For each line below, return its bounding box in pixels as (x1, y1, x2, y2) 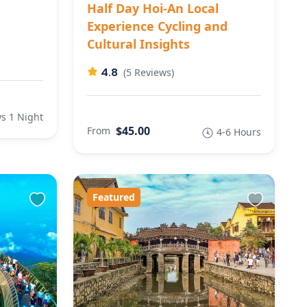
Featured (92, 190, 135, 204)
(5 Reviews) (123, 65, 174, 79)
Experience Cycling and (86, 17, 228, 34)
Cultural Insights (86, 35, 190, 52)
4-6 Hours (217, 125, 261, 138)
